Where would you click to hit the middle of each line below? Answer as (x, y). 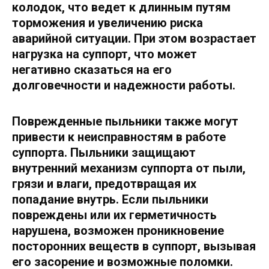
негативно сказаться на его (92, 69)
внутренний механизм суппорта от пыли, (129, 168)
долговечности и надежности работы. (124, 85)
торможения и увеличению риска (107, 23)
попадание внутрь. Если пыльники (110, 199)
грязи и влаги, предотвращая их (104, 183)
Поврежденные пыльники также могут (125, 121)
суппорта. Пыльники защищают (104, 152)
